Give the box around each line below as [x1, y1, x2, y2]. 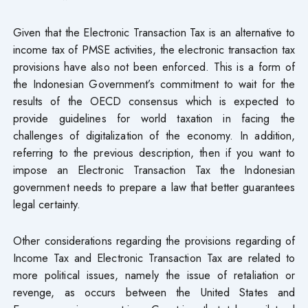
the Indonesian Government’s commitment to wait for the [12, 75, 296, 92]
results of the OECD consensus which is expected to [12, 92, 296, 109]
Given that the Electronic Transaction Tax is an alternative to [12, 23, 296, 41]
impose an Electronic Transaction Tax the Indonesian [12, 161, 296, 178]
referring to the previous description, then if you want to [12, 144, 296, 161]
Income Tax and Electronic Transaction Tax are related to [12, 249, 296, 266]
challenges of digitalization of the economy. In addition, [12, 126, 296, 144]
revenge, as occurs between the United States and [12, 283, 296, 300]
